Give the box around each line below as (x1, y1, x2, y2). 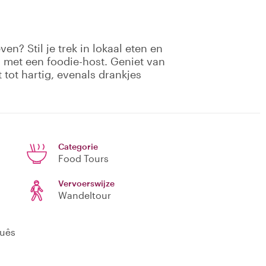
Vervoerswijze (58, 178, 115, 189)
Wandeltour (58, 189, 111, 201)
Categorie (58, 141, 98, 152)
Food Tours (58, 153, 109, 164)
